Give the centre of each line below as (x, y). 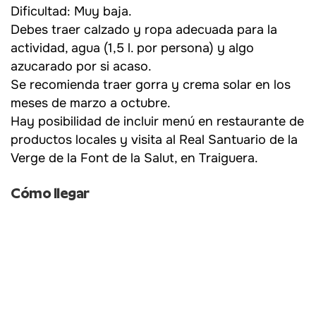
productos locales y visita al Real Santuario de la (154, 139)
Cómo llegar (50, 193)
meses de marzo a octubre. (91, 103)
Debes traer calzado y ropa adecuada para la (144, 29)
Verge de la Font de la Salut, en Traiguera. (134, 158)
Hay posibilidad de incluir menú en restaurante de (157, 121)
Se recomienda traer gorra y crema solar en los (151, 84)
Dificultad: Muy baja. (71, 11)
